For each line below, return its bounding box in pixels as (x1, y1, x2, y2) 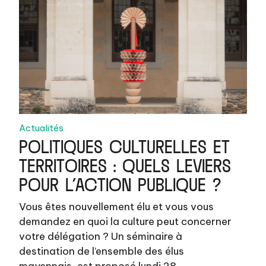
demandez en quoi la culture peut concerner (19, 214, 232, 228)
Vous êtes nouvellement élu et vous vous (19, 199, 214, 213)
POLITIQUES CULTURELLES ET (19, 129, 230, 157)
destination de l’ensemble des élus (19, 244, 185, 258)
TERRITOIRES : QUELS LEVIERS (19, 148, 232, 176)
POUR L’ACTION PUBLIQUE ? (19, 167, 222, 195)
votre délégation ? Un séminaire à (19, 229, 183, 243)
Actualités (19, 122, 64, 134)
